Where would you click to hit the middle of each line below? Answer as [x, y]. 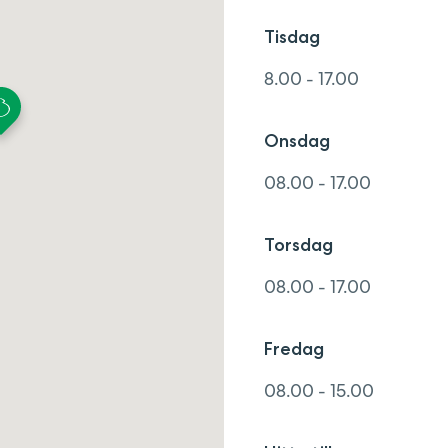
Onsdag [296, 141]
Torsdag [298, 245]
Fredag [293, 349]
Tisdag [291, 37]
